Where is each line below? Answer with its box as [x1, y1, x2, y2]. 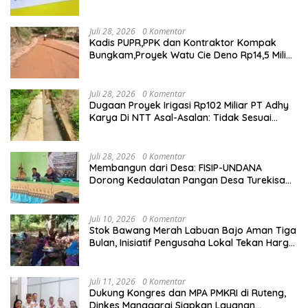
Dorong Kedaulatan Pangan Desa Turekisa [89, 173, 285, 186]
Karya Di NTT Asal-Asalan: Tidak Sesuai [89, 111, 272, 124]
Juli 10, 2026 [89, 212, 135, 225]
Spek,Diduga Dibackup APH [89, 123, 214, 136]
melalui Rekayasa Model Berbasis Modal [89, 186, 274, 199]
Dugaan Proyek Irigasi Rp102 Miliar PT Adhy [89, 98, 289, 111]
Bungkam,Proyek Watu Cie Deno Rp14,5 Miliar [89, 48, 296, 61]
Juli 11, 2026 [89, 275, 135, 287]
